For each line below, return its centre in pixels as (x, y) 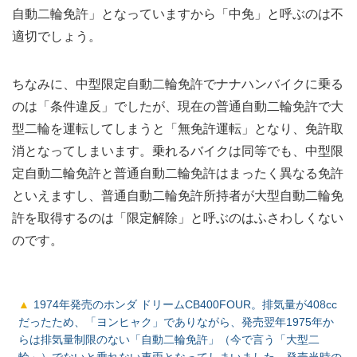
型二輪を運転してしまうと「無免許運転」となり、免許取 (178, 129)
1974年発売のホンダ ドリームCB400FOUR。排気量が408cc (185, 305)
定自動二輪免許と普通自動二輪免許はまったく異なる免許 (178, 174)
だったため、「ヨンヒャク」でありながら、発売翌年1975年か (177, 322)
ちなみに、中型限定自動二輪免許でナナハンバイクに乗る (178, 84)
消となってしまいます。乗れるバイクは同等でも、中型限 (178, 151)
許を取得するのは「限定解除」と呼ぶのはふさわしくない (178, 218)
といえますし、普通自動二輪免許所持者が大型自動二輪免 (178, 196)
